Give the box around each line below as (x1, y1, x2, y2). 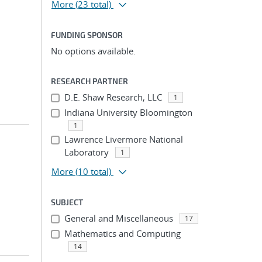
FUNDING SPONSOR (51, 30, 123, 40)
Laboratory (64, 146, 109, 158)
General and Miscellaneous (64, 212, 173, 224)
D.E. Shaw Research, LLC (64, 91, 162, 103)
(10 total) (75, 166, 111, 177)
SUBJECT (51, 197, 83, 207)
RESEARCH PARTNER (51, 76, 128, 86)
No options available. (51, 45, 136, 57)
